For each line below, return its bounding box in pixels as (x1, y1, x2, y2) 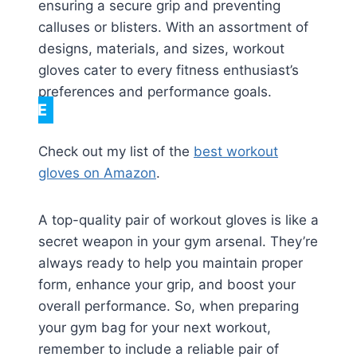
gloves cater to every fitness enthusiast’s (38, 62, 299, 79)
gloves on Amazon (38, 165, 156, 182)
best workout (194, 143, 278, 160)
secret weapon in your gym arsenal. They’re (38, 233, 318, 250)
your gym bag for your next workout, (38, 320, 271, 336)
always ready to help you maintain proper (38, 255, 303, 272)
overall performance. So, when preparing (38, 298, 299, 315)
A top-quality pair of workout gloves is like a (38, 212, 319, 229)
